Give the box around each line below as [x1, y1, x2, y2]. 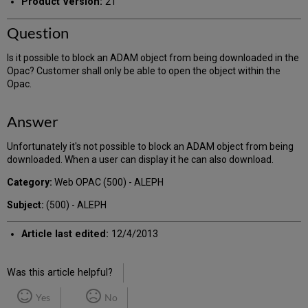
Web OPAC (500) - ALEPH [52, 177, 164, 188]
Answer [7, 112, 59, 131]
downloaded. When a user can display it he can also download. [7, 154, 274, 166]
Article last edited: [21, 228, 109, 240]
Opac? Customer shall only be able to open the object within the [7, 65, 281, 77]
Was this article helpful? [7, 266, 113, 278]
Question [7, 23, 69, 43]
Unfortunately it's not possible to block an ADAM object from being [7, 141, 294, 153]
